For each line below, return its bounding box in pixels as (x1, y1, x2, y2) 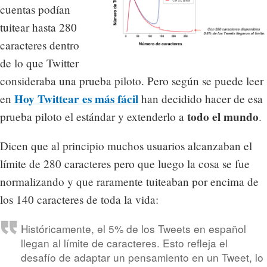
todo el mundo (187, 108, 259, 126)
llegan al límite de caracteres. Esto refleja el (20, 235, 228, 251)
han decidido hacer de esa (138, 91, 263, 107)
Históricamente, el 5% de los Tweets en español (20, 221, 246, 237)
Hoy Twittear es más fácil (14, 91, 138, 108)
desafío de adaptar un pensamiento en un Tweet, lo (20, 250, 263, 265)
